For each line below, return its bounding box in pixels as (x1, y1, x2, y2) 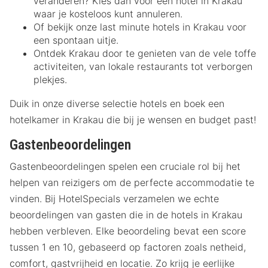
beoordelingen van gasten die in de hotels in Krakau (10, 209, 242, 221)
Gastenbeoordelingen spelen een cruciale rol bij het (10, 160, 240, 173)
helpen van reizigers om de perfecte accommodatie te (10, 176, 254, 189)
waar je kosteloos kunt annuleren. (33, 7, 182, 20)
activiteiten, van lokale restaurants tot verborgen (33, 60, 252, 72)
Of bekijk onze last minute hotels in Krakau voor (33, 20, 246, 33)
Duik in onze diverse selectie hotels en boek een (10, 97, 224, 109)
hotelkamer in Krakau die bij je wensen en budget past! (10, 113, 256, 126)
